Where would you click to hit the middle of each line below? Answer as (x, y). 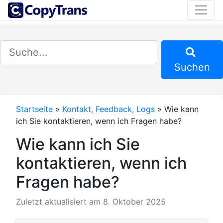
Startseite (34, 109)
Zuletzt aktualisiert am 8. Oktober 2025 (91, 202)
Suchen (192, 67)
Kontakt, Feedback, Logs (109, 109)
